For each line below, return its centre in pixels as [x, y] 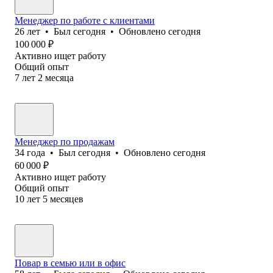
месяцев [67, 199]
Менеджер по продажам [65, 141]
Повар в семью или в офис [70, 263]
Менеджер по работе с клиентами [85, 20]
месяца [59, 77]
